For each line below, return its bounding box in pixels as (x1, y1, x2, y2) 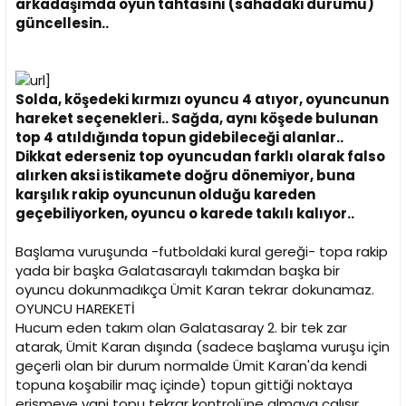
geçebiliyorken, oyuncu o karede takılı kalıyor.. (15, 204, 354, 224)
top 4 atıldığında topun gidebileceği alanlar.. (15, 128, 343, 148)
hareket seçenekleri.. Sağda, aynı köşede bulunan (15, 109, 378, 129)
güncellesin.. (15, 14, 109, 34)
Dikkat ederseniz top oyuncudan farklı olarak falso (15, 147, 385, 167)
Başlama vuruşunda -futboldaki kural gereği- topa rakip (15, 242, 388, 262)
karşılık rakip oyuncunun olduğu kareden (15, 185, 315, 205)
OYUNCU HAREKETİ (15, 299, 135, 319)
